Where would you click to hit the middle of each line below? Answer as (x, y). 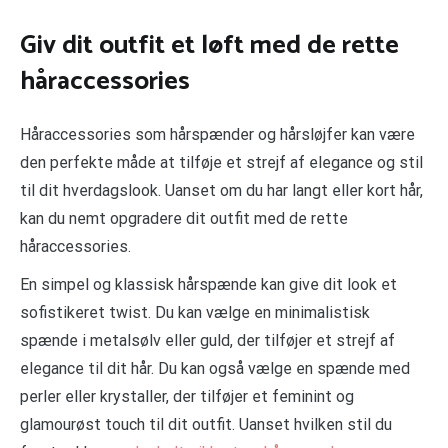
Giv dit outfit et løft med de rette (209, 45)
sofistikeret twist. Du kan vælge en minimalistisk (195, 313)
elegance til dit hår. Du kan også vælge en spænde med (215, 369)
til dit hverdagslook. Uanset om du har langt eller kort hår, (221, 191)
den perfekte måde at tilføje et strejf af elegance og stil (221, 163)
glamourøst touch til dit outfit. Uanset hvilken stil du (206, 425)
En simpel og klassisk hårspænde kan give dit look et (208, 285)
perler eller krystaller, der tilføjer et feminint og (187, 397)
